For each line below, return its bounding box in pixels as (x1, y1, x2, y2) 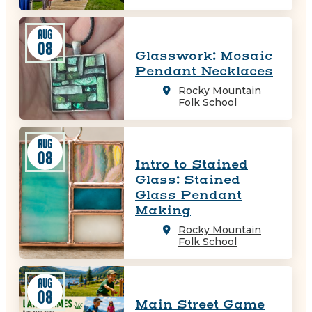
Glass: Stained (135, 172, 240, 189)
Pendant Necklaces (135, 63, 273, 79)
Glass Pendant (135, 187, 242, 204)
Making (135, 203, 191, 219)
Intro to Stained (135, 157, 248, 173)
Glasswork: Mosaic (135, 47, 272, 64)
